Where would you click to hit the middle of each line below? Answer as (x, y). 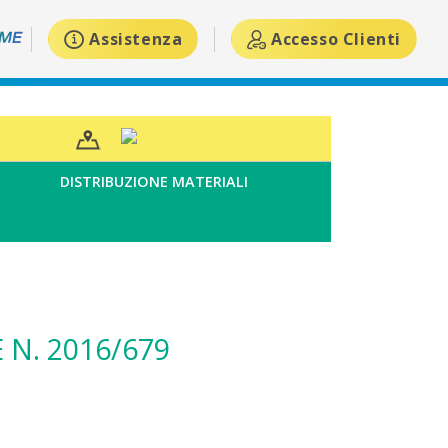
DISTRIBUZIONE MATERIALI (154, 181)
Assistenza (136, 39)
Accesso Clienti (335, 39)
